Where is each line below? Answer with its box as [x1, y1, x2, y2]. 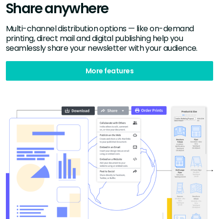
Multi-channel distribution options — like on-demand [6, 23, 194, 35]
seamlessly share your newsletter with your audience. [6, 43, 197, 54]
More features [86, 66, 133, 76]
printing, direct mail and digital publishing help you [6, 33, 183, 44]
